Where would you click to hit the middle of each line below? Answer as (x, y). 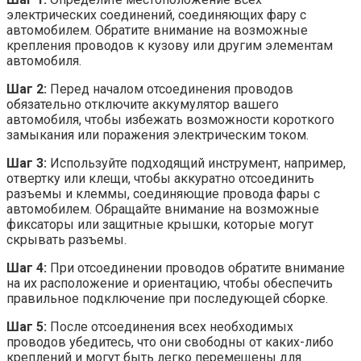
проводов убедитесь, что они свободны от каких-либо (170, 342)
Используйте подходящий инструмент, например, (196, 163)
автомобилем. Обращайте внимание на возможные (163, 209)
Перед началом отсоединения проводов (170, 89)
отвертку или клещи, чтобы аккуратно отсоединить (160, 178)
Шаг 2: (27, 89)
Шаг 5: (27, 326)
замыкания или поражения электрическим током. (158, 135)
